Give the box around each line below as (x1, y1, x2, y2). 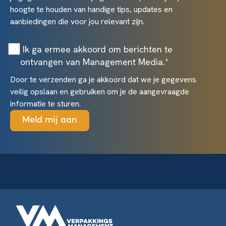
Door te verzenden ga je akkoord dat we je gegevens (10, 74, 196, 85)
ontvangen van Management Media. (20, 55, 165, 68)
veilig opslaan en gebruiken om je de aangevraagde (10, 86, 189, 97)
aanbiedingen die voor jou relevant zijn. (10, 16, 144, 27)
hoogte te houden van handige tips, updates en (10, 4, 173, 15)
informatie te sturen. (10, 98, 81, 109)
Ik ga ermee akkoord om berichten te (23, 43, 173, 55)
